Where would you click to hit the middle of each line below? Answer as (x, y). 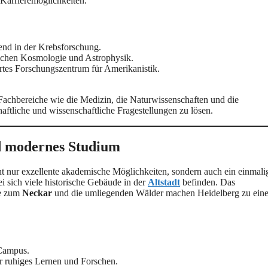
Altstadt (164, 182)
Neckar (37, 193)
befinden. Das (208, 182)
